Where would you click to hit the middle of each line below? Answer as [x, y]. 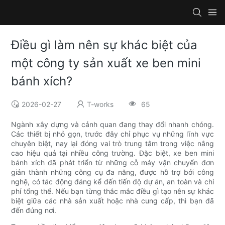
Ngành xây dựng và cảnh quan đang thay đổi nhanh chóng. [113, 125]
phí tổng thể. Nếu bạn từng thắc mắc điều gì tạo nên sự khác [113, 191]
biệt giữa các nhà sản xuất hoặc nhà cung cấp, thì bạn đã [113, 201]
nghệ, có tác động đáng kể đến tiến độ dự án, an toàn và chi [113, 182]
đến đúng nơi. [34, 210]
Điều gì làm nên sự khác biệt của [104, 45]
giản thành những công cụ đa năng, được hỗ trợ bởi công [113, 172]
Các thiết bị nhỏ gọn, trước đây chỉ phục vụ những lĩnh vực [113, 134]
